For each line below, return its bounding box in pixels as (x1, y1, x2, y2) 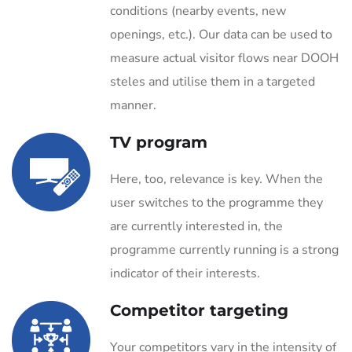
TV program (110, 133, 207, 152)
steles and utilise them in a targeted (110, 73, 315, 90)
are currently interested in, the (110, 218, 283, 235)
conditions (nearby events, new (110, 2, 286, 20)
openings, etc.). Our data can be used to (110, 26, 332, 43)
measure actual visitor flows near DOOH (110, 49, 339, 67)
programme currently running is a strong (110, 241, 339, 258)
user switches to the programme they (110, 194, 323, 211)
